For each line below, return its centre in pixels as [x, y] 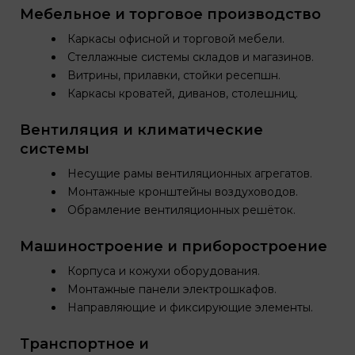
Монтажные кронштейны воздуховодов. [183, 192]
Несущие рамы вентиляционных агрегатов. [190, 174]
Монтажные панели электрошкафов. [172, 289]
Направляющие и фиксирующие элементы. [190, 307]
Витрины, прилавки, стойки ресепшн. [174, 75]
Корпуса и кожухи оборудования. [164, 271]
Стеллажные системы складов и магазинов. [191, 57]
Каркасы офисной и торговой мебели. [176, 39]
